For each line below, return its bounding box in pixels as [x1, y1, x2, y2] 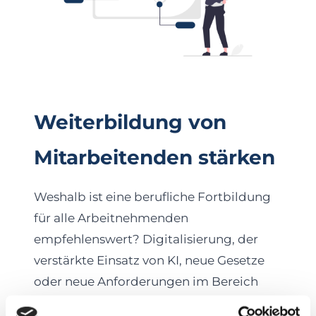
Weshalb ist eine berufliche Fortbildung [34, 190, 271, 205]
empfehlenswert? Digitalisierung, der [34, 232, 258, 247]
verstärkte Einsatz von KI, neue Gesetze [34, 253, 265, 268]
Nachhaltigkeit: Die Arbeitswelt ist [34, 296, 238, 310]
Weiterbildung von [34, 110, 226, 135]
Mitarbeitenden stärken [34, 145, 275, 170]
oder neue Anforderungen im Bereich [34, 274, 258, 289]
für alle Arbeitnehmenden [34, 211, 188, 226]
